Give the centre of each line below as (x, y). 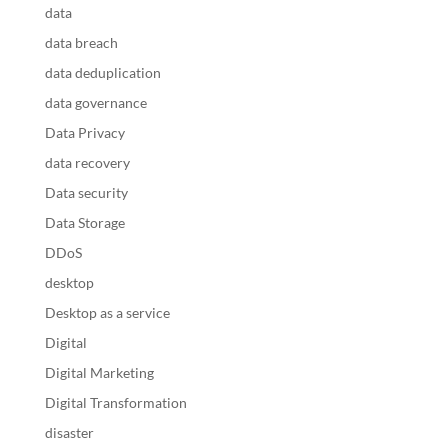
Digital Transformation (115, 402)
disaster (69, 432)
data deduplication (102, 72)
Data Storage (84, 222)
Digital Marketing (99, 372)
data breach (81, 42)
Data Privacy (84, 132)
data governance (95, 102)
